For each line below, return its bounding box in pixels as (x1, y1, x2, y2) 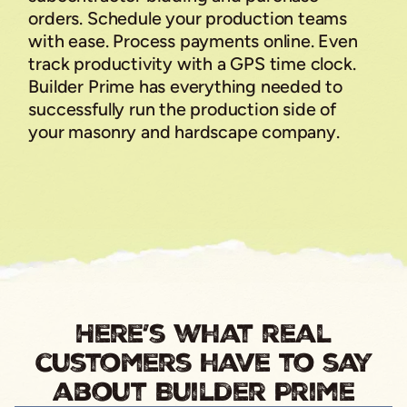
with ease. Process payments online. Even (28, 29, 358, 52)
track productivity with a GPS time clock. (28, 52, 356, 74)
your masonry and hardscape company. (28, 120, 340, 143)
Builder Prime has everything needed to (28, 74, 342, 97)
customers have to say (35, 344, 372, 380)
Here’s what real (75, 315, 332, 351)
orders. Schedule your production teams (28, 6, 347, 29)
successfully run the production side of (28, 97, 336, 120)
